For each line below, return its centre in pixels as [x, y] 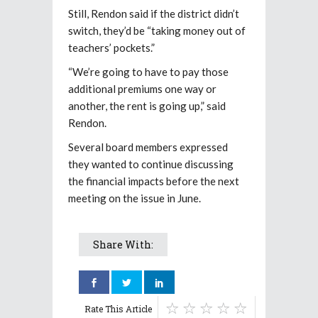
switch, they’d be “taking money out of [157, 31]
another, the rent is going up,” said [147, 106]
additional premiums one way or [142, 89]
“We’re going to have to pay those [148, 72]
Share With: [123, 245]
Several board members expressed [148, 147]
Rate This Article [118, 309]
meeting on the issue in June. [135, 198]
